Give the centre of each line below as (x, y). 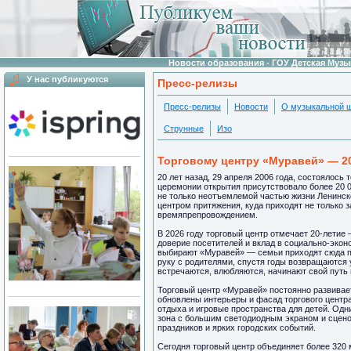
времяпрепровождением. (208, 215)
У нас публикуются (67, 79)
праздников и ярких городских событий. (237, 327)
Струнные (184, 128)
